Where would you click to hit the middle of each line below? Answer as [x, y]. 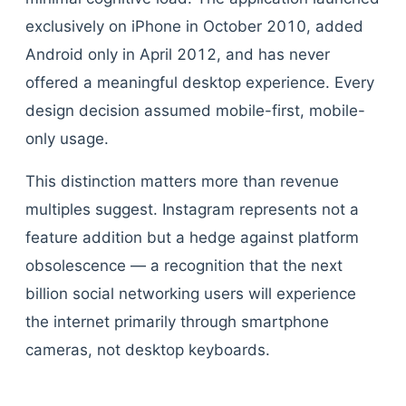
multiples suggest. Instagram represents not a [192, 209]
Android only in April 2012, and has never [178, 54]
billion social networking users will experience [191, 294]
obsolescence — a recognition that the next [184, 266]
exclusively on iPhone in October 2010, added [194, 26]
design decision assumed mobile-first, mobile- [195, 111]
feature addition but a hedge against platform [192, 237]
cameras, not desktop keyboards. [148, 350]
